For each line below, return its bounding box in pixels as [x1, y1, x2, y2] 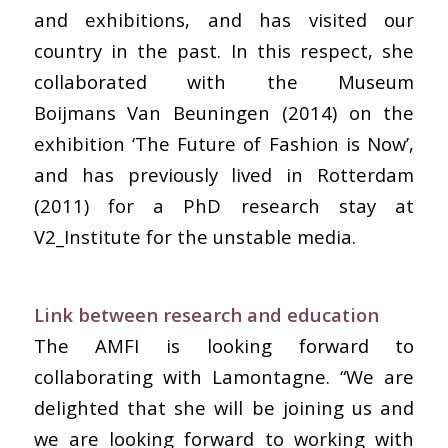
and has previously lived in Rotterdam [33, 162, 415, 188]
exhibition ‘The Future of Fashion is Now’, [33, 131, 415, 157]
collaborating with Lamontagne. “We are [33, 363, 415, 389]
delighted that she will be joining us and [33, 394, 415, 420]
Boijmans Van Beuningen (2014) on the [33, 100, 415, 126]
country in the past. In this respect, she [33, 38, 415, 64]
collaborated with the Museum [33, 69, 415, 95]
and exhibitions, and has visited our [33, 7, 415, 33]
